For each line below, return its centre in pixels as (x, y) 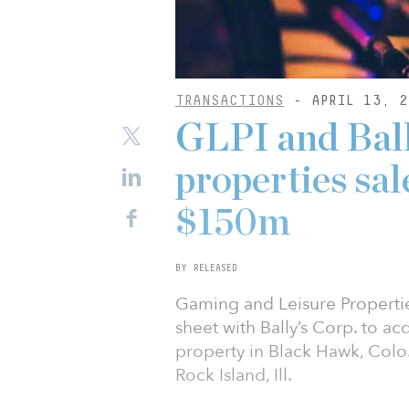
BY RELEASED (206, 267)
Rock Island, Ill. (234, 375)
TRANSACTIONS (230, 100)
